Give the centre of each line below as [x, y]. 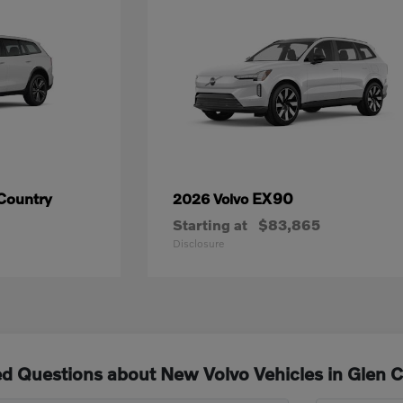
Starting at [210, 224]
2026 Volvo [213, 198]
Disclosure [199, 243]
